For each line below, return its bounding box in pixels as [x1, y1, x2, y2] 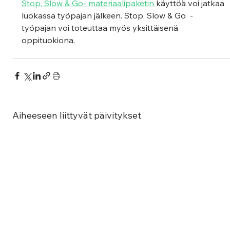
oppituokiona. [22, 34, 78, 45]
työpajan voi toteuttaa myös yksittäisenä [22, 22, 181, 33]
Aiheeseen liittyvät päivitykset [12, 109, 142, 121]
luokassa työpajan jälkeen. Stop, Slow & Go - [22, 10, 196, 21]
